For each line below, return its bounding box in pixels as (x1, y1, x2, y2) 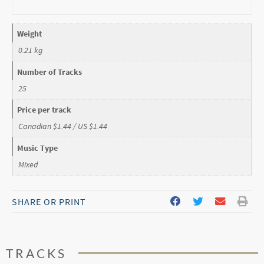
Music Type (17, 142, 58, 153)
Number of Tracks (17, 66, 82, 77)
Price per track (17, 104, 72, 115)
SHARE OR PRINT (12, 195, 86, 207)
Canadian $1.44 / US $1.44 (18, 121, 107, 132)
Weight (17, 28, 42, 39)
